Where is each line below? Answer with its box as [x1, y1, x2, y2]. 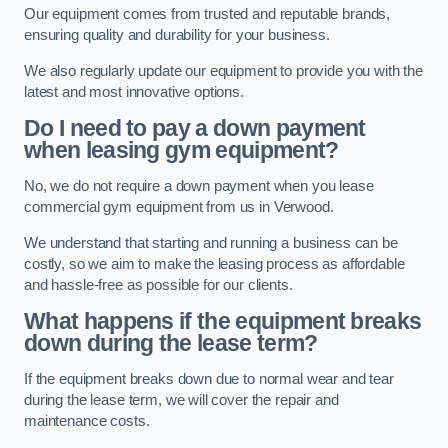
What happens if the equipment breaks [24, 308, 422, 335]
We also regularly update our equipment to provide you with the [24, 62, 423, 79]
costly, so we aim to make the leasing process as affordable [24, 255, 405, 272]
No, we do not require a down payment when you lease [24, 177, 374, 194]
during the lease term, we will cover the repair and [24, 391, 339, 408]
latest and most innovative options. [24, 83, 244, 100]
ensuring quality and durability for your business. [24, 27, 330, 44]
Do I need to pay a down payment [24, 115, 366, 142]
